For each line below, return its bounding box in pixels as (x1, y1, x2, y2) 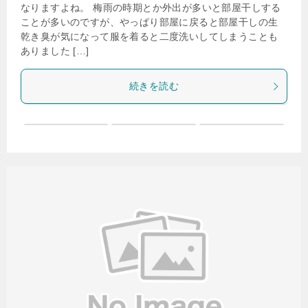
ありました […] (21, 45, 89, 56)
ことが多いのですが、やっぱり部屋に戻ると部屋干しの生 (21, 16, 278, 27)
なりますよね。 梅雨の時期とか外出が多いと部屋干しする (21, 2, 281, 13)
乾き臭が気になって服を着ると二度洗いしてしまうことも (21, 31, 278, 42)
